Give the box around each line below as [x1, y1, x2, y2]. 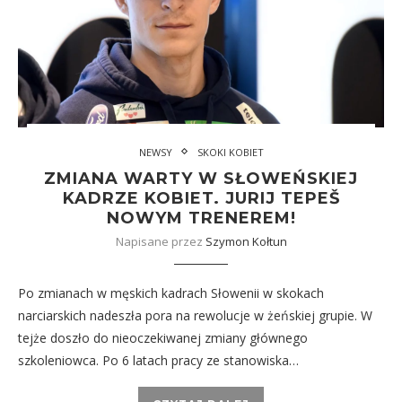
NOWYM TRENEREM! [106, 207, 296, 228]
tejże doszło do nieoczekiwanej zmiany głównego [18, 328, 308, 346]
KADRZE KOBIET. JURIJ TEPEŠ [62, 188, 340, 208]
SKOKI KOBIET [197, 144, 264, 159]
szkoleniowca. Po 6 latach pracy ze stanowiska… [18, 351, 299, 369]
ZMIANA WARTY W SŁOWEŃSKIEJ [44, 168, 358, 188]
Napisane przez [115, 232, 205, 249]
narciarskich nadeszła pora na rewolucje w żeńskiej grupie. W [18, 306, 372, 324]
